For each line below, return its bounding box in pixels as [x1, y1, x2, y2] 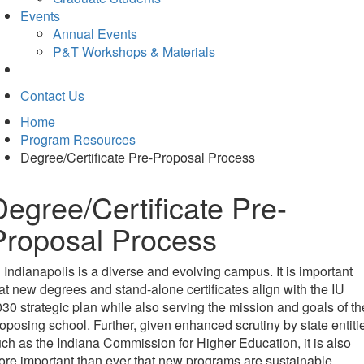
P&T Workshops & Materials [53, 42, 215, 61]
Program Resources [20, 130, 136, 149]
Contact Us [20, 86, 84, 105]
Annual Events [53, 24, 137, 43]
